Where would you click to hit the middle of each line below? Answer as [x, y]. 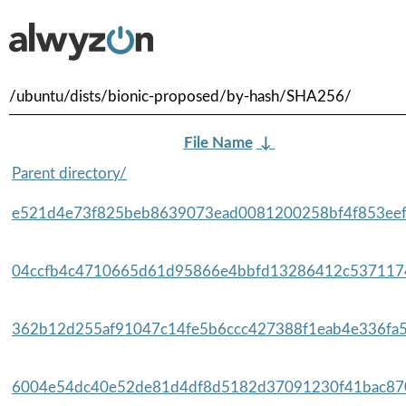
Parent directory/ [69, 173]
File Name [218, 142]
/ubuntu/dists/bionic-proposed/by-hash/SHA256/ [180, 97]
